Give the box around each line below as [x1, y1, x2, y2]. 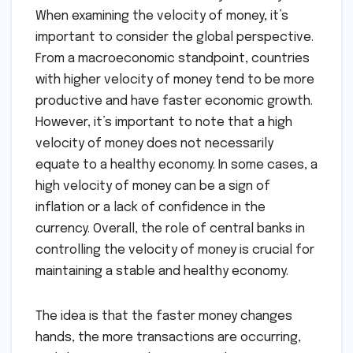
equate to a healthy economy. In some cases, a [35, 158, 318, 172]
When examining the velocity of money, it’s [35, 9, 288, 23]
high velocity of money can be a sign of [35, 179, 270, 193]
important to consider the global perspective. [35, 30, 314, 44]
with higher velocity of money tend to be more [35, 72, 314, 87]
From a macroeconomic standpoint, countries [35, 51, 310, 65]
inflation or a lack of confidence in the [35, 200, 266, 214]
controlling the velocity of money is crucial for [35, 243, 314, 257]
